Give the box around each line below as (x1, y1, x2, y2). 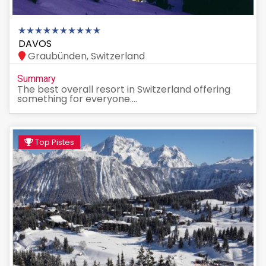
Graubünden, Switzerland (26, 49, 145, 64)
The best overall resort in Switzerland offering (17, 83, 230, 97)
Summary (17, 73, 56, 85)
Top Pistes (33, 137, 74, 148)
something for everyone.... (17, 92, 137, 106)
